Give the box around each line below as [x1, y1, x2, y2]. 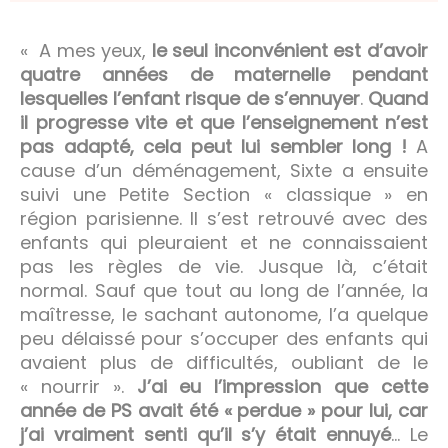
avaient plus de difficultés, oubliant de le [20, 349, 428, 375]
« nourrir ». [20, 373, 137, 399]
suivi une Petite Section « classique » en [20, 181, 428, 207]
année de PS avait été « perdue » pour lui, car [20, 397, 428, 423]
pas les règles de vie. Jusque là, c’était [20, 253, 428, 279]
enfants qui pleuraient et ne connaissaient [20, 229, 428, 255]
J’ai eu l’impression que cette [136, 373, 429, 399]
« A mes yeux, [20, 37, 152, 63]
